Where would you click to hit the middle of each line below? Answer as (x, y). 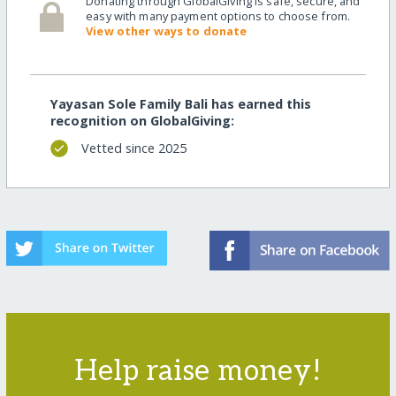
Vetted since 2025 (133, 148)
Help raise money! (198, 371)
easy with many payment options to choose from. (218, 16)
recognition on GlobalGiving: (142, 120)
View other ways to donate (167, 31)
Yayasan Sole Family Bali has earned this (180, 103)
